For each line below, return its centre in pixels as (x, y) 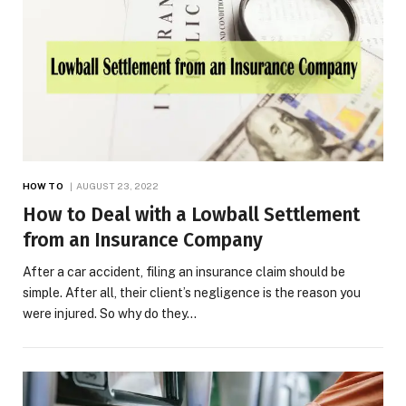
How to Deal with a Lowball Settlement (191, 215)
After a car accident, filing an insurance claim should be (184, 272)
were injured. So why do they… (110, 314)
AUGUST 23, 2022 (117, 186)
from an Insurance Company (143, 241)
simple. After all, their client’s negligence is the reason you (192, 293)
